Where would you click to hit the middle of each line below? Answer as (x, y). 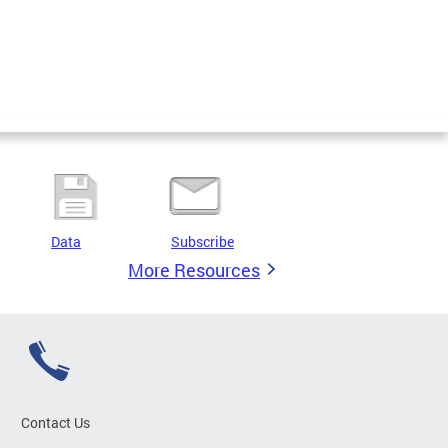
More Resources (194, 270)
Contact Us (55, 423)
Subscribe (202, 242)
